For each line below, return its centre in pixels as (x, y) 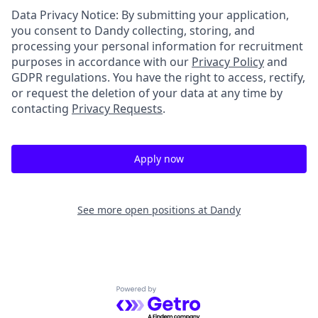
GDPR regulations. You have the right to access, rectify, (158, 77)
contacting (42, 109)
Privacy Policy (228, 62)
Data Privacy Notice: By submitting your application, (150, 15)
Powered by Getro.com (178, 294)
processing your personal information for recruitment (157, 46)
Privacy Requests (117, 109)
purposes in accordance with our (102, 62)
